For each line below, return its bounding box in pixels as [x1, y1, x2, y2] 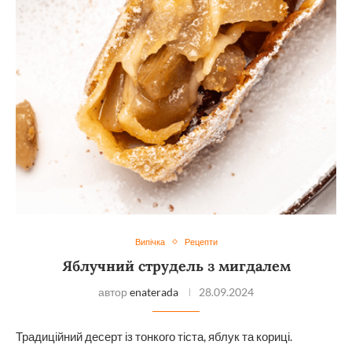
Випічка [134, 236, 165, 247]
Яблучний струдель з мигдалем [61, 257, 291, 276]
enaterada [130, 285, 178, 299]
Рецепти [184, 236, 218, 247]
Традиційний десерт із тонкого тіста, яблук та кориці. [16, 329, 292, 344]
